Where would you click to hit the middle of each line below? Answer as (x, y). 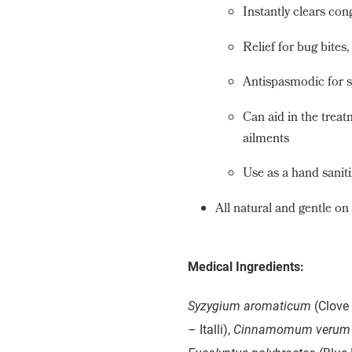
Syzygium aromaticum (249, 306)
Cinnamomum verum (292, 329)
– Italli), (211, 329)
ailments (266, 139)
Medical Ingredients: (246, 266)
